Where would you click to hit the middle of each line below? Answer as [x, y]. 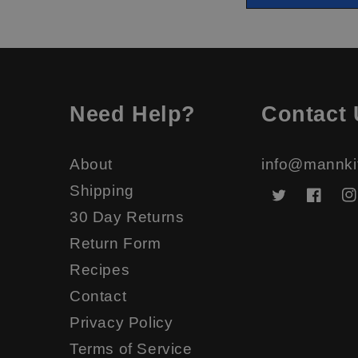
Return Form [115, 243]
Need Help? [133, 114]
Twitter [295, 207]
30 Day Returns [127, 217]
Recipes [100, 269]
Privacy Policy [121, 322]
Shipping [102, 190]
